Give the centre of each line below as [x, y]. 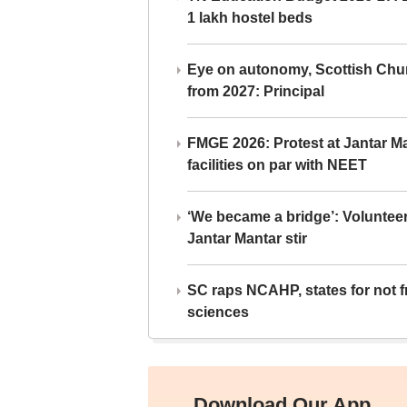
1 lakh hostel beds [249, 17]
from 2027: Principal [255, 91]
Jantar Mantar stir [247, 238]
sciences [218, 312]
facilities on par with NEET [277, 164]
